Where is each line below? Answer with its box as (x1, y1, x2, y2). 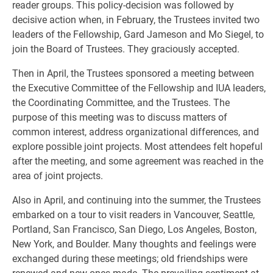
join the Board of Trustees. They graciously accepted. (12, 43, 239, 55)
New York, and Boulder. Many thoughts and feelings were (12, 238, 256, 250)
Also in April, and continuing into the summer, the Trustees (12, 194, 261, 206)
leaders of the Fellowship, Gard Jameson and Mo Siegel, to (12, 29, 264, 40)
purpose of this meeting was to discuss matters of (12, 112, 227, 123)
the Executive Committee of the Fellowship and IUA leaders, (12, 82, 266, 94)
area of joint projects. (12, 170, 103, 182)
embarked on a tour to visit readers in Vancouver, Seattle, (12, 209, 255, 221)
